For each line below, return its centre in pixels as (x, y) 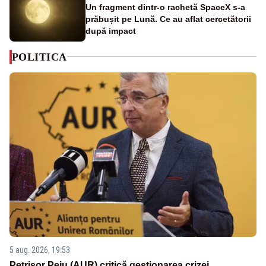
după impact (111, 31)
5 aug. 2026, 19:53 (40, 250)
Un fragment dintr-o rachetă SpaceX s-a (165, 7)
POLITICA (39, 57)
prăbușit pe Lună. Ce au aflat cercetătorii (168, 19)
